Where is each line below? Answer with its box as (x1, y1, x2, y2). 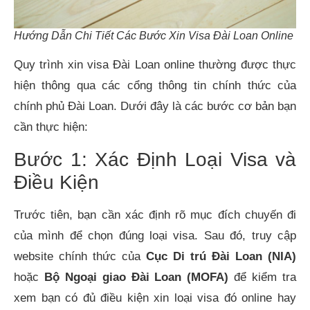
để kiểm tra (228, 270, 297, 284)
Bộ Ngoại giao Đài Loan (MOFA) (44, 270, 229, 284)
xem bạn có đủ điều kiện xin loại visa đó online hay (14, 291, 296, 304)
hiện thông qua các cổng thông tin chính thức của (14, 79, 296, 93)
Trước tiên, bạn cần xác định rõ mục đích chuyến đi (14, 208, 296, 221)
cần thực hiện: (14, 120, 88, 134)
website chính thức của (14, 249, 146, 263)
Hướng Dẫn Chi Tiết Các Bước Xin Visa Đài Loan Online (14, 30, 293, 42)
